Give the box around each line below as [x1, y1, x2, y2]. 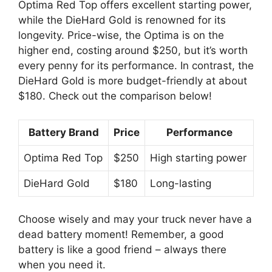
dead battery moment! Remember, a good [18, 228, 224, 241]
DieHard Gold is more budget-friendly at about [18, 75, 247, 87]
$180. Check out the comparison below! [18, 90, 212, 103]
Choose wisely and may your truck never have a [18, 213, 252, 226]
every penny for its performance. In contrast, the [18, 59, 254, 72]
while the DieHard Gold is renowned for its [18, 14, 226, 27]
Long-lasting [150, 177, 211, 189]
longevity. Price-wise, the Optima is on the [18, 29, 224, 42]
